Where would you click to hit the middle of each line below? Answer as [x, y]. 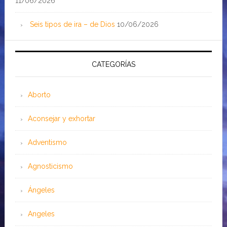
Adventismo [47, 143]
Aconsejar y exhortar [61, 119]
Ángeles [41, 190]
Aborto [39, 95]
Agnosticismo [50, 166]
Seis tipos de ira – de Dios [72, 25]
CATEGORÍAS [113, 65]
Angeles [41, 214]
